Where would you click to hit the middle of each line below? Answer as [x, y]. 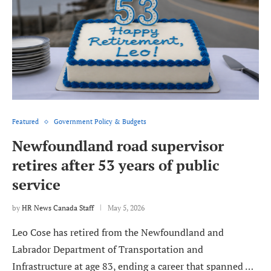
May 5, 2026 [126, 208]
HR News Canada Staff [58, 208]
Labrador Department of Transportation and [108, 250]
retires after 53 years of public [116, 165]
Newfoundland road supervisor [118, 146]
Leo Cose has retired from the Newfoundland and [118, 233]
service [36, 185]
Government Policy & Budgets [100, 122]
